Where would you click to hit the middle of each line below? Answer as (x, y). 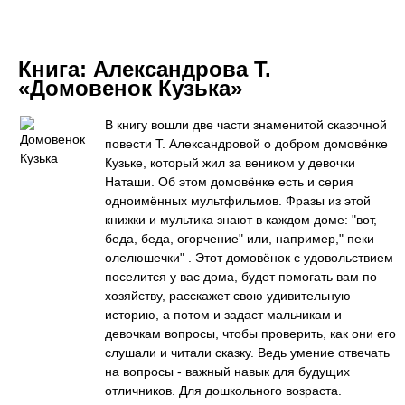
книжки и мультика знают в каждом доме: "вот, (241, 220)
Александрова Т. (182, 69)
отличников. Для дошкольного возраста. (223, 391)
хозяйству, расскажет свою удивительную (228, 296)
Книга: (56, 69)
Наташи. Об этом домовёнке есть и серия (229, 182)
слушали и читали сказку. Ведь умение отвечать (247, 353)
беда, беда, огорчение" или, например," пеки (240, 239)
